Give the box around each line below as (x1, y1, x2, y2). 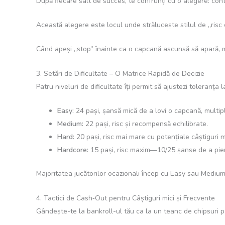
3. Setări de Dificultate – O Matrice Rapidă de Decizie (36, 68, 204, 78)
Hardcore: (57, 145, 88, 155)
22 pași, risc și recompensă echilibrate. (83, 119, 208, 129)
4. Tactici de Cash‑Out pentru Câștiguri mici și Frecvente (36, 193, 215, 203)
